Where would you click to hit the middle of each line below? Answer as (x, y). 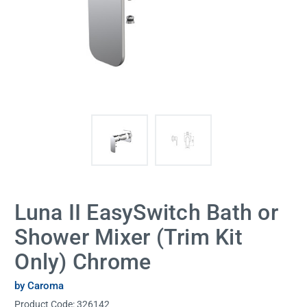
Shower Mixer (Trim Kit (128, 237)
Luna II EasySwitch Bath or (146, 213)
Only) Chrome (83, 262)
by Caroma (39, 285)
